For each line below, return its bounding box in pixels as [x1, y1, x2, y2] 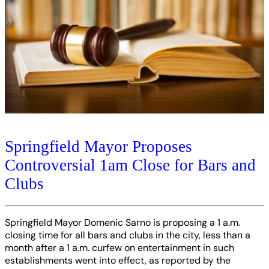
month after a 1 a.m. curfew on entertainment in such [5, 241, 234, 254]
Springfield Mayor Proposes [5, 137, 192, 156]
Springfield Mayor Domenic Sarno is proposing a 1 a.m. [5, 216, 240, 229]
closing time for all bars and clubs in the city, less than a [5, 228, 250, 241]
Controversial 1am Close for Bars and [5, 156, 256, 174]
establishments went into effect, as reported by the [5, 253, 231, 267]
